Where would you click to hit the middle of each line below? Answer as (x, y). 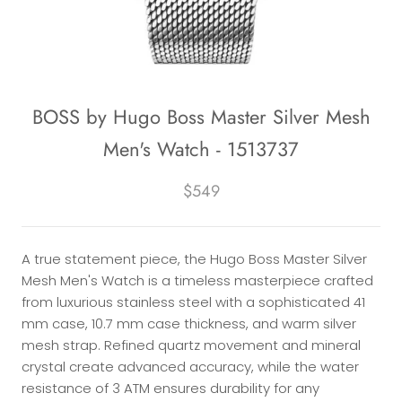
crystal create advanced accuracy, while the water (190, 367)
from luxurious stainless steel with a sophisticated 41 (193, 302)
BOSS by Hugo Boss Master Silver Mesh (201, 117)
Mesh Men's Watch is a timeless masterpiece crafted (197, 281)
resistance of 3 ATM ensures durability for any (170, 389)
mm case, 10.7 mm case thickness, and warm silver (189, 324)
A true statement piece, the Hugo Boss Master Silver (194, 259)
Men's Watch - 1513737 (201, 149)
